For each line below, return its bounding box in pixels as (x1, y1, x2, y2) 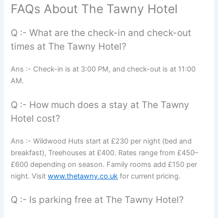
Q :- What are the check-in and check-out (11, 27, 192, 39)
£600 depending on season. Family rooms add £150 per (11, 160, 198, 169)
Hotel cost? (11, 112, 61, 124)
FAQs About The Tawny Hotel (11, 1, 178, 17)
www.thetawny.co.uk (48, 171, 118, 181)
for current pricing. (118, 171, 181, 181)
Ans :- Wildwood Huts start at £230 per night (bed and (11, 136, 192, 145)
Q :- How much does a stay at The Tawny (11, 99, 190, 110)
